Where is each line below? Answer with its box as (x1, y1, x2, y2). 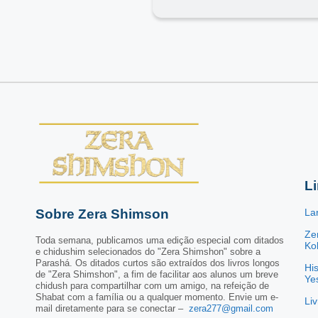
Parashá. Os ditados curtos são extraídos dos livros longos (35, 257, 280, 268)
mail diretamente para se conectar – (35, 302, 189, 314)
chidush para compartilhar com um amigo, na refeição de (35, 280, 269, 291)
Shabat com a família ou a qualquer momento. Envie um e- (35, 291, 278, 302)
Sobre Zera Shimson (35, 206, 169, 221)
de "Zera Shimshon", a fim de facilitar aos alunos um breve (35, 268, 278, 280)
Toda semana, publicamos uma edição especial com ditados (35, 234, 284, 246)
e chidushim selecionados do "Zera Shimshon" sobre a (35, 246, 261, 257)
